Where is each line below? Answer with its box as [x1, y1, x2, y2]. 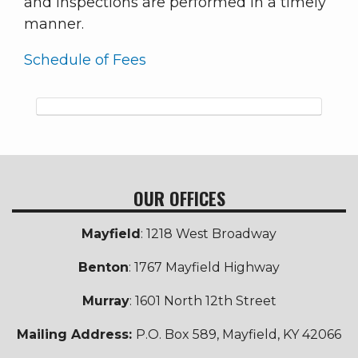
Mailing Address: [17, 327, 136, 343]
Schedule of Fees [24, 51, 146, 70]
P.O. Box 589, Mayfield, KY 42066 [136, 327, 341, 343]
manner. [24, 15, 84, 34]
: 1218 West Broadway [141, 226, 276, 242]
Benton [78, 260, 129, 276]
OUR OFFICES [133, 185, 225, 212]
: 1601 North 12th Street [129, 293, 276, 309]
